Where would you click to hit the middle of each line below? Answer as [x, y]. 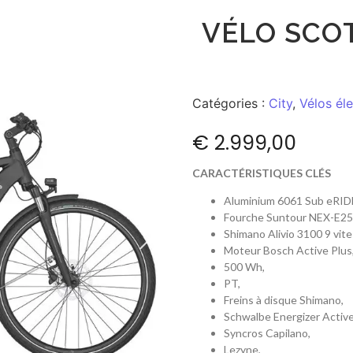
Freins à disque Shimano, [284, 300]
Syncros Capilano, [267, 333]
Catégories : [230, 103]
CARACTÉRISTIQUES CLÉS [262, 173]
